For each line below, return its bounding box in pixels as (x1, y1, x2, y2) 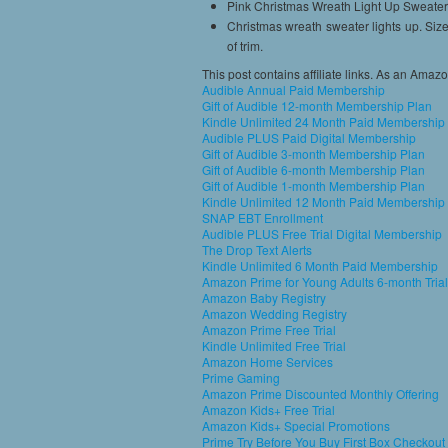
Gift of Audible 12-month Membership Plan (202, 97, 432, 114)
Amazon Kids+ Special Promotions (202, 417, 390, 434)
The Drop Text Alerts (202, 241, 312, 258)
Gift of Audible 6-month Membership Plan (202, 161, 425, 178)
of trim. (227, 37, 263, 54)
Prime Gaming (202, 369, 280, 386)
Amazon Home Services (202, 353, 333, 370)
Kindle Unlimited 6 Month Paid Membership (202, 257, 438, 274)
